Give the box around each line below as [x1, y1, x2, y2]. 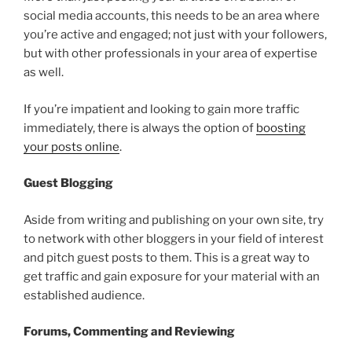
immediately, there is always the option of [24, 120, 256, 135]
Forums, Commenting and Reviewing [24, 324, 235, 339]
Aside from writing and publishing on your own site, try [24, 212, 324, 227]
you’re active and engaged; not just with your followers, [24, 27, 327, 42]
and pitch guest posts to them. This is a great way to [24, 250, 310, 265]
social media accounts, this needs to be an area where [24, 9, 320, 24]
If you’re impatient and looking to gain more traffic [24, 101, 299, 116]
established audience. [24, 288, 145, 302]
